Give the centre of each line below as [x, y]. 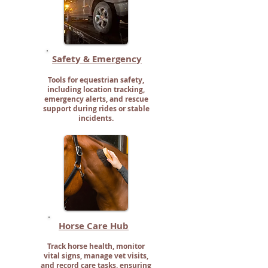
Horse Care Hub [94, 226]
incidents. [96, 118]
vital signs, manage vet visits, [96, 256]
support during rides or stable [96, 109]
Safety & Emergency [97, 59]
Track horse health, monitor [96, 246]
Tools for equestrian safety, [96, 80]
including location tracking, [96, 89]
